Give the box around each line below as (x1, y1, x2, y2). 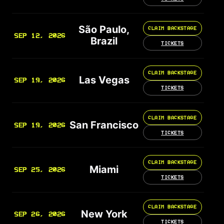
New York (80, 208, 127, 220)
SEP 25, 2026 (14, 166, 65, 174)
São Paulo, (78, 23, 130, 36)
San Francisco (69, 118, 139, 131)
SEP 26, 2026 (14, 210, 65, 218)
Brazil (90, 35, 118, 47)
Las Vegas (78, 74, 129, 86)
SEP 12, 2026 (14, 31, 65, 39)
